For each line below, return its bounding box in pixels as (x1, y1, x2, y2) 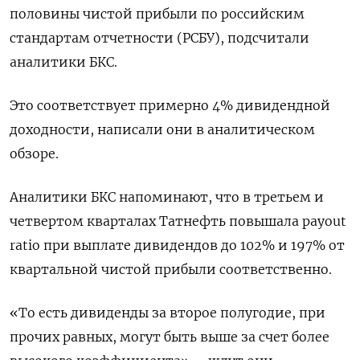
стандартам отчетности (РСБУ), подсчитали (10, 30, 309, 47)
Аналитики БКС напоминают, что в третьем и (10, 189, 324, 206)
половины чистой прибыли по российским (10, 6, 305, 22)
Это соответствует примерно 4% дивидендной (10, 97, 330, 114)
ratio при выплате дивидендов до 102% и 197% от (10, 237, 345, 254)
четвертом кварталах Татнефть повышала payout (10, 213, 346, 230)
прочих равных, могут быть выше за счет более (10, 329, 329, 346)
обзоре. (10, 145, 59, 162)
